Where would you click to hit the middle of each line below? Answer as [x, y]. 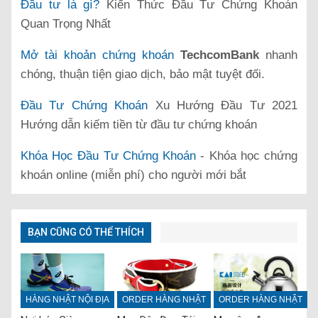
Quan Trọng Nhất [66, 23]
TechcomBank [223, 55]
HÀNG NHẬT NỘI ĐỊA [67, 300]
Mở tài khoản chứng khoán [97, 55]
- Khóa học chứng [247, 155]
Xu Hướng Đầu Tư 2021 [223, 105]
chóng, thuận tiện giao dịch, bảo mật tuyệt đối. [143, 74]
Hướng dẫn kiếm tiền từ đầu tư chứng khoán [139, 124]
